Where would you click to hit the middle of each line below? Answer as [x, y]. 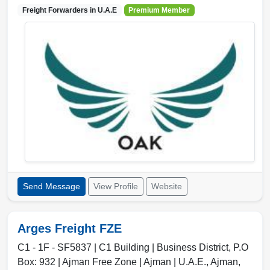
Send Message [52, 187]
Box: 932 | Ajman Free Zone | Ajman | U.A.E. [112, 262]
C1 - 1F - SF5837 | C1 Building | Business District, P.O [133, 248]
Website [167, 187]
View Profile [116, 187]
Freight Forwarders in [60, 11]
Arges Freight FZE [70, 229]
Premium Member [159, 11]
